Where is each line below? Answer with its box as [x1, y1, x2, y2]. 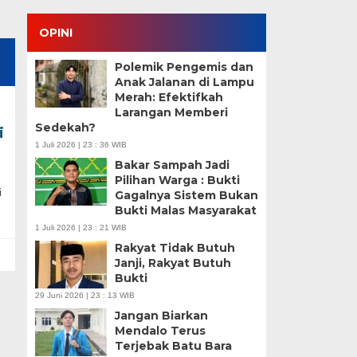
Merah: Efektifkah [114, 90, 223, 104]
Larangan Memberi [114, 105, 228, 120]
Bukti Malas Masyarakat [114, 203, 257, 218]
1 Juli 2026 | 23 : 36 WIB [34, 140, 127, 149]
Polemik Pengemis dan [114, 60, 253, 74]
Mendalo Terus [114, 324, 206, 338]
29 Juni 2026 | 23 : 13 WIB [34, 291, 135, 300]
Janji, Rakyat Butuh [114, 256, 231, 270]
